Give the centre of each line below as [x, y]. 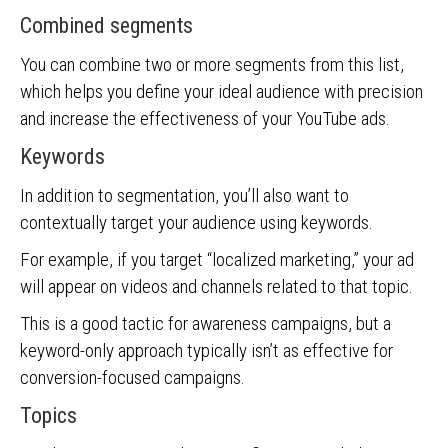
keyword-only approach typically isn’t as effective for [206, 350]
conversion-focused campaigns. [132, 377]
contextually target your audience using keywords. [198, 222]
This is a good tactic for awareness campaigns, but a [205, 323]
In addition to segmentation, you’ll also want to [184, 195]
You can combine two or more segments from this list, [212, 64]
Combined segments [106, 25]
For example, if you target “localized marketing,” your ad [217, 259]
